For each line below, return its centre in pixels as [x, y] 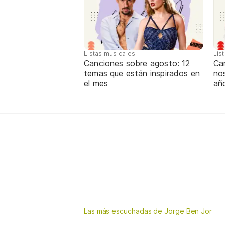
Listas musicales [110, 54]
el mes [96, 84]
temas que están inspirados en [142, 74]
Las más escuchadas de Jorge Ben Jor [148, 211]
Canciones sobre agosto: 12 [137, 64]
